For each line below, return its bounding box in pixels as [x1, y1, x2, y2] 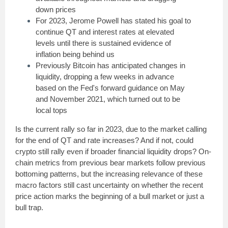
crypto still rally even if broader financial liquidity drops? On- [15, 147, 211, 156]
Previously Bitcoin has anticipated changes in [36, 61, 185, 70]
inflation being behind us [36, 50, 115, 59]
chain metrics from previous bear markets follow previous [15, 158, 206, 167]
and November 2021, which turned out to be [36, 95, 180, 103]
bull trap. [15, 203, 43, 212]
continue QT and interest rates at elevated [36, 27, 174, 36]
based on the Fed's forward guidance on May [36, 83, 185, 92]
